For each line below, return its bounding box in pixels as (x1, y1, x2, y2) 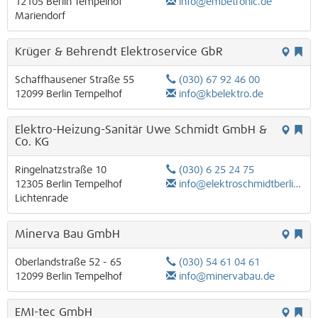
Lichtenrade (15, 193, 68, 204)
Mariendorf (15, 11, 65, 21)
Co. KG (15, 136, 49, 148)
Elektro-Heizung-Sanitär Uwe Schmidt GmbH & (15, 124, 267, 136)
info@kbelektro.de (179, 89, 263, 99)
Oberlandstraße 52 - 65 (15, 257, 121, 268)
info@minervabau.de (179, 271, 275, 282)
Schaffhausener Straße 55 (15, 75, 134, 85)
